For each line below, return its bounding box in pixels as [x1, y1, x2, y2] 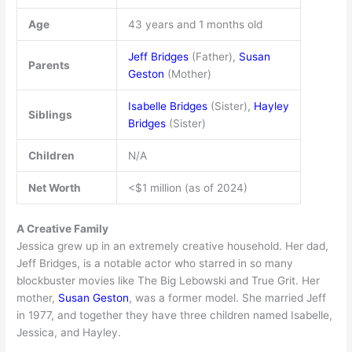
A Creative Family [16, 222, 109, 236]
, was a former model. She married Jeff [129, 291, 327, 305]
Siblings [27, 108, 72, 121]
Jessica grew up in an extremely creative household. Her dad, [16, 240, 329, 253]
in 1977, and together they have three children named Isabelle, [16, 309, 333, 322]
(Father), [188, 49, 239, 63]
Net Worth [27, 181, 81, 194]
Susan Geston [58, 291, 130, 305]
